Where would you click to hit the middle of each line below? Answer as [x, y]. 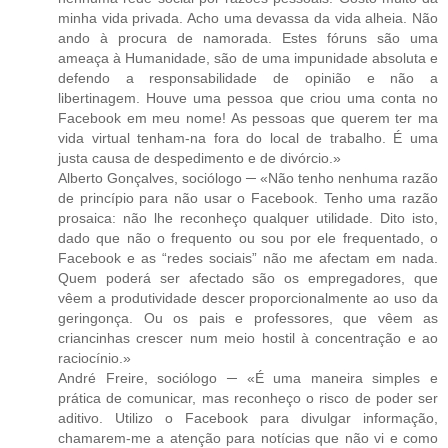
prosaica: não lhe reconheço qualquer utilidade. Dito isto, [248, 217]
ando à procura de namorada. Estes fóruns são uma [248, 37]
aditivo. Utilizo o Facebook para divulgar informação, [248, 417]
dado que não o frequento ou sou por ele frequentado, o [248, 237]
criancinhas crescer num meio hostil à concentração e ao [248, 337]
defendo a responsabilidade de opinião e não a [248, 77]
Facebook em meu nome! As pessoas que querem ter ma [248, 117]
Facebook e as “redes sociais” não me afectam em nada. [248, 257]
